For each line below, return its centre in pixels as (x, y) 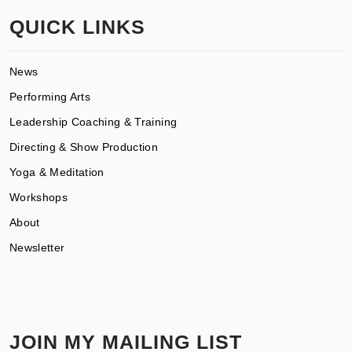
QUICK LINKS (77, 26)
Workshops (39, 197)
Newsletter (37, 247)
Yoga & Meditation (57, 172)
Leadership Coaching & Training (93, 121)
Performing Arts (50, 96)
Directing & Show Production (84, 147)
